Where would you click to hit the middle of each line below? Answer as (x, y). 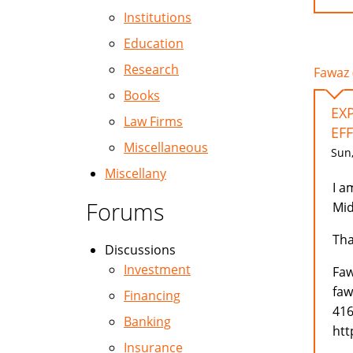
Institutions (158, 17)
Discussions (140, 250)
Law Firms (153, 121)
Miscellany (136, 173)
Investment (157, 269)
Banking (147, 321)
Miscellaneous (166, 147)
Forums (125, 212)
